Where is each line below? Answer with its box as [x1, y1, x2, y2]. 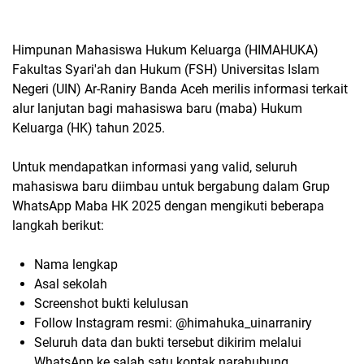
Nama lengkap [34, 257, 118, 273]
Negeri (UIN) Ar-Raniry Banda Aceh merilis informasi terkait [12, 81, 348, 97]
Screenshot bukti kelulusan [34, 296, 188, 312]
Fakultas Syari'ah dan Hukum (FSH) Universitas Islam [12, 62, 319, 78]
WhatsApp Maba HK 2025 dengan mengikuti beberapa [12, 198, 324, 214]
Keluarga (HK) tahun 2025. [12, 120, 165, 136]
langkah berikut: [12, 218, 104, 234]
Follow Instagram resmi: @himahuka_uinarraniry [34, 315, 312, 331]
